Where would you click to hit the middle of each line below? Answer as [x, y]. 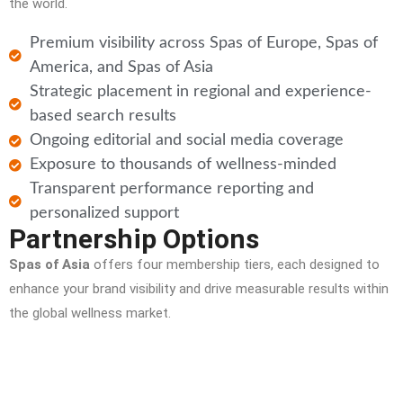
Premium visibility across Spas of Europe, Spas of [203, 43]
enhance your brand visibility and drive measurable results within [199, 289]
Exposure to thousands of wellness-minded [183, 165]
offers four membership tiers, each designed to [235, 264]
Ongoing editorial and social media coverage [186, 140]
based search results [103, 116]
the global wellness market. [90, 313]
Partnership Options [134, 239]
